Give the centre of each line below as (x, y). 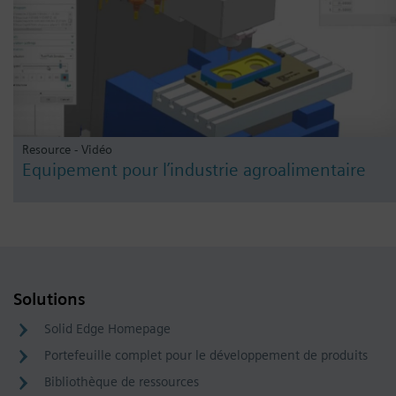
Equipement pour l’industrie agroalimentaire (194, 170)
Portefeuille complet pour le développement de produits (206, 356)
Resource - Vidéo (67, 149)
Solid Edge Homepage (107, 329)
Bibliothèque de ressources (122, 382)
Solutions (49, 300)
